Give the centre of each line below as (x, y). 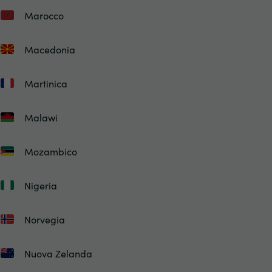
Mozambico (50, 151)
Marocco (44, 15)
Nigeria (40, 185)
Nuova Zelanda (58, 253)
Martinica (46, 83)
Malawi (41, 117)
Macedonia (49, 49)
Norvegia (44, 219)
